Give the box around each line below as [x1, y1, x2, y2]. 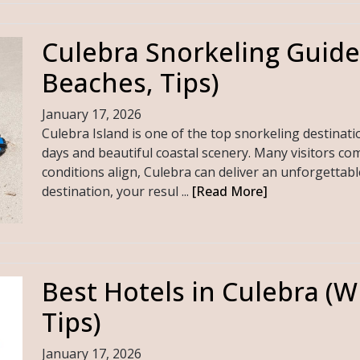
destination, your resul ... [41, 182, 192, 201]
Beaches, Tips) [41, 65, 219, 100]
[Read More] [191, 182, 268, 201]
